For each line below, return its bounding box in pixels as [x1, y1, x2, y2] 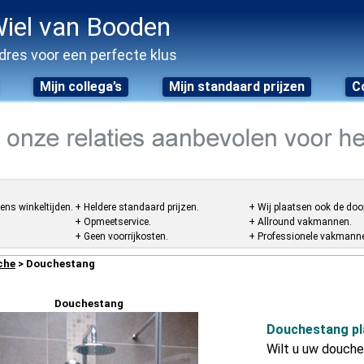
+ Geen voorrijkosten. [75, 231, 168, 242]
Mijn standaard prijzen [169, 79, 305, 94]
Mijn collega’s [40, 79, 122, 94]
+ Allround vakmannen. [249, 216, 352, 227]
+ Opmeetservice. [75, 216, 151, 227]
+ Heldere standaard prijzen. [75, 201, 199, 213]
